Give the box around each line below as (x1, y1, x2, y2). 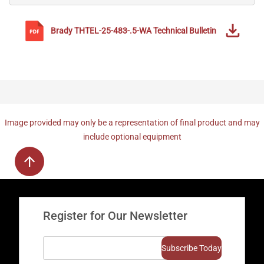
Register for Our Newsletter (42, 209, 187, 223)
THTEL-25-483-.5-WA (74, 25, 151, 35)
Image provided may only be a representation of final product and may (4, 117, 260, 127)
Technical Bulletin (153, 25, 216, 35)
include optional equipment (82, 131, 181, 141)
